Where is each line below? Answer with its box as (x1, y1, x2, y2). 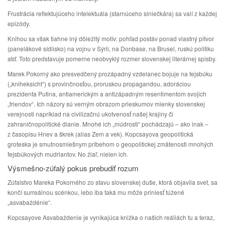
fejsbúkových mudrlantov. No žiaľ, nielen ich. (8, 150, 128, 158)
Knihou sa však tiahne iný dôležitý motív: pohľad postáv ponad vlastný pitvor (8, 34, 214, 43)
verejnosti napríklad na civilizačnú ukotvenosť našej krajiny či (8, 109, 173, 118)
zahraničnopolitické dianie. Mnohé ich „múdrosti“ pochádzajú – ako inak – (8, 120, 208, 128)
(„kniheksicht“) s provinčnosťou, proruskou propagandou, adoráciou (8, 79, 191, 88)
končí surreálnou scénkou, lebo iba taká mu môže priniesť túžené (8, 188, 184, 196)
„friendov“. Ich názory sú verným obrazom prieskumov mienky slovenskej (8, 99, 205, 108)
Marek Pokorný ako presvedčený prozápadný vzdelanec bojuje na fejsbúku (8, 69, 212, 78)
